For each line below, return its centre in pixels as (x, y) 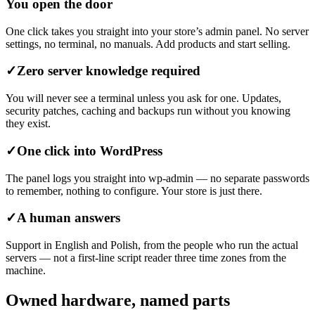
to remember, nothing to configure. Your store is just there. (134, 191)
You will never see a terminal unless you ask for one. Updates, (143, 98)
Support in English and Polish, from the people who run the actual (152, 245)
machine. (26, 271)
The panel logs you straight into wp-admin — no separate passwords (157, 178)
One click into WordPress (90, 150)
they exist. (28, 124)
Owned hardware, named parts (118, 300)
